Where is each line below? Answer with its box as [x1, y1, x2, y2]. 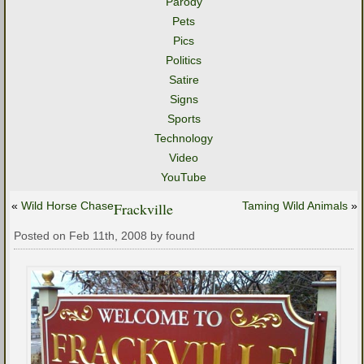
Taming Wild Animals [242, 199, 348, 212]
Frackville [114, 199, 173, 219]
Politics [166, 54, 201, 67]
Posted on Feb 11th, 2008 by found [14, 229, 195, 242]
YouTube [161, 171, 206, 184]
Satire [168, 73, 199, 86]
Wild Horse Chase [21, 199, 114, 212]
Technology [154, 132, 213, 145]
